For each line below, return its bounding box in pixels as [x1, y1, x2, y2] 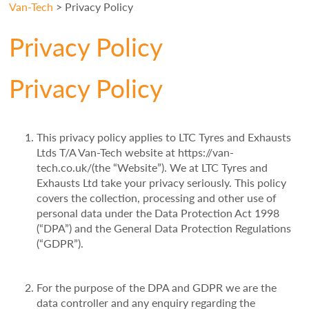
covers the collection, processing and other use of [37, 190, 277, 206]
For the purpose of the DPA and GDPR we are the [37, 279, 277, 296]
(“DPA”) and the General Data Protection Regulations [37, 220, 292, 237]
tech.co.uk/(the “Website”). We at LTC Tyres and [37, 159, 268, 176]
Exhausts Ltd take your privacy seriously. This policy [37, 175, 287, 191]
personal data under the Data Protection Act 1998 [37, 205, 280, 221]
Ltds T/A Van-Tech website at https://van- [37, 144, 235, 161]
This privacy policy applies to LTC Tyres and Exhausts [37, 129, 292, 146]
